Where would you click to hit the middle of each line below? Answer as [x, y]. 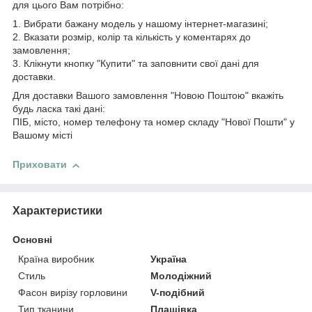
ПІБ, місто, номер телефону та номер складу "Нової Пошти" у [154, 122]
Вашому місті [42, 135]
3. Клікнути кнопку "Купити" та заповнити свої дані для [136, 64]
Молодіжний [181, 275]
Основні [32, 239]
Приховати [40, 165]
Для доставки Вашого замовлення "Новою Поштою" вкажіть [148, 96]
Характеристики [57, 210]
